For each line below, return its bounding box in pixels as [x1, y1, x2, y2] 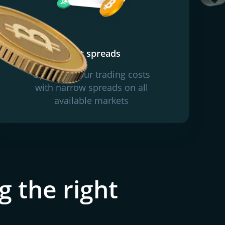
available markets [54, 94, 129, 106]
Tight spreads [62, 47, 121, 59]
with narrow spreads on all [35, 81, 148, 93]
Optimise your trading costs [33, 68, 150, 80]
